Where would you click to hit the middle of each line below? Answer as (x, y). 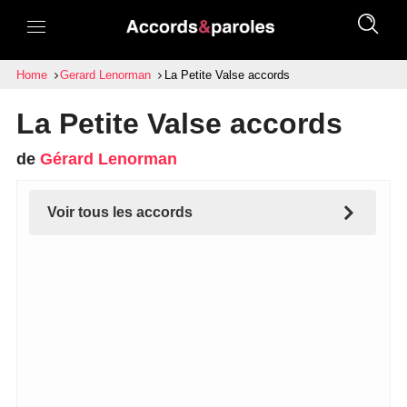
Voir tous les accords (119, 212)
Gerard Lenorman (106, 75)
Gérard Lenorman (108, 159)
